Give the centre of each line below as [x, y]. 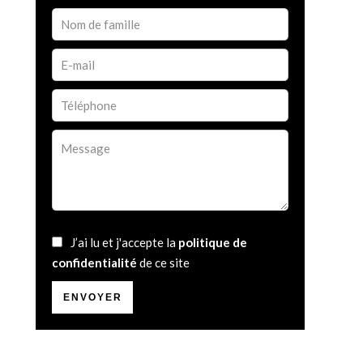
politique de [213, 242]
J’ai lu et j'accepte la [124, 242]
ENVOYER [92, 297]
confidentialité [94, 262]
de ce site [163, 262]
